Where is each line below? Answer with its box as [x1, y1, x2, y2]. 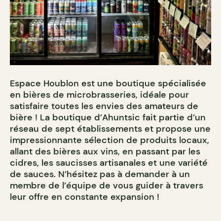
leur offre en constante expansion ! [10, 190, 159, 203]
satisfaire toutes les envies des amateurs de [10, 100, 198, 112]
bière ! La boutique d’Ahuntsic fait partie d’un [10, 111, 206, 123]
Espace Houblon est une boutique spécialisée [10, 77, 206, 89]
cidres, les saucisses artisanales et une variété [10, 156, 208, 169]
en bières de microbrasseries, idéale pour [10, 88, 189, 101]
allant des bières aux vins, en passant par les [10, 145, 200, 157]
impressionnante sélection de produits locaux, [10, 134, 209, 146]
